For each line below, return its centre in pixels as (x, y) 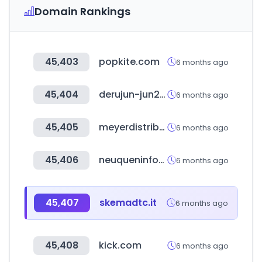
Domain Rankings (82, 11)
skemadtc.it (128, 203)
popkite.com (129, 62)
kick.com (120, 245)
